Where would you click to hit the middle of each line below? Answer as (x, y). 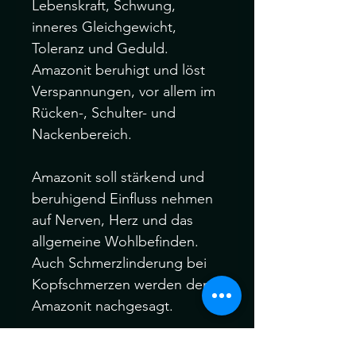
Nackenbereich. (82, 134)
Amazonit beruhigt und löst (118, 70)
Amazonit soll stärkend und (118, 177)
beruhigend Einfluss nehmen (122, 199)
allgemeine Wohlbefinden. (115, 242)
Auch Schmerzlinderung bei (119, 263)
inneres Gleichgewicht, (104, 27)
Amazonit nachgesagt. (103, 306)
